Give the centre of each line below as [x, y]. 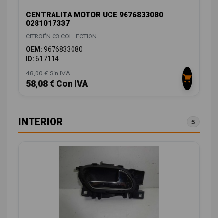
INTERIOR [41, 122]
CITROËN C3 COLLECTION [61, 36]
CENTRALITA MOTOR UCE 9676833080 [94, 15]
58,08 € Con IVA [57, 84]
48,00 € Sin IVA [48, 73]
